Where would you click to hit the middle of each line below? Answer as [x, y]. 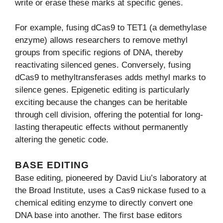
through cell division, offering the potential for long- [109, 115]
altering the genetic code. [62, 140]
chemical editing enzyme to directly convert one [104, 203]
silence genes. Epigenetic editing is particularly [102, 90]
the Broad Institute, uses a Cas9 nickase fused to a [110, 190]
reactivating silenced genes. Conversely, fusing [103, 65]
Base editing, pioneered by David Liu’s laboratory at [111, 178]
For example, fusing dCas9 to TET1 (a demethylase [111, 28]
